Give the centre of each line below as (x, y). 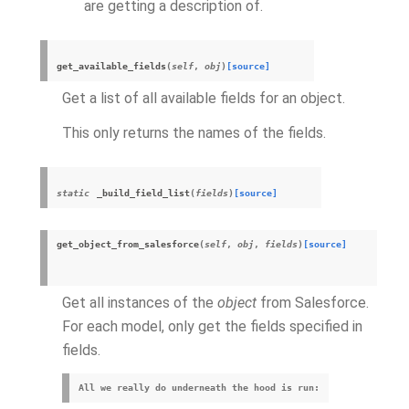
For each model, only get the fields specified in (212, 326)
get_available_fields (111, 66)
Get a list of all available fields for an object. (204, 98)
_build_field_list (143, 193)
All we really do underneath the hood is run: (199, 388)
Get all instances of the (140, 303)
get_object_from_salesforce (128, 244)
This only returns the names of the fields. (194, 133)
